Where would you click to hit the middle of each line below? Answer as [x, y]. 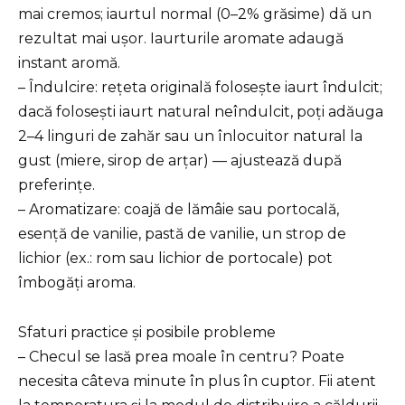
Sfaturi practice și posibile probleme [147, 332]
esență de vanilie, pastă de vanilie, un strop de [182, 234]
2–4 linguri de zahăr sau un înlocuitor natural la [190, 137]
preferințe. [57, 185]
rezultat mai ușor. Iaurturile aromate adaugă [181, 39]
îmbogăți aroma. [77, 283]
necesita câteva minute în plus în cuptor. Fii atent [197, 381]
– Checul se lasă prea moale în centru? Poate [181, 356]
